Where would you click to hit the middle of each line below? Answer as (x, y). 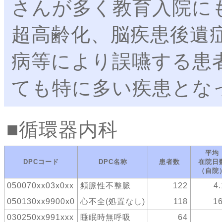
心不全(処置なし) (113, 202)
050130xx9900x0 (41, 202)
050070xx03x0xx (40, 186)
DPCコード (41, 162)
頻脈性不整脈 (106, 186)
